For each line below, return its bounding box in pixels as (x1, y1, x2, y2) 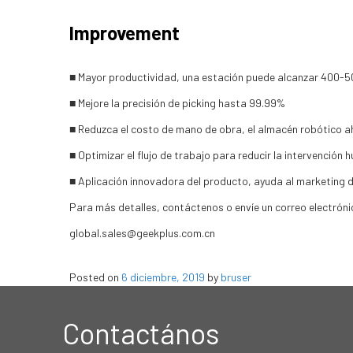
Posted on (69, 270, 121, 284)
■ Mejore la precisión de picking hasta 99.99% (69, 96, 285, 110)
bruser (220, 270, 251, 284)
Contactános (61, 316, 220, 351)
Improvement (69, 21, 180, 45)
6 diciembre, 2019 (121, 270, 205, 284)
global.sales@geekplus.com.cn (69, 226, 215, 240)
